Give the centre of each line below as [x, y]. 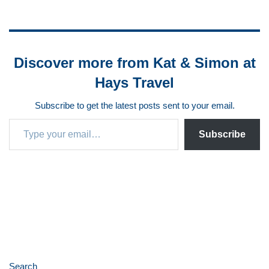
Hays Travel [134, 82]
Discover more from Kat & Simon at [134, 62]
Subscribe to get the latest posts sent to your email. [134, 105]
